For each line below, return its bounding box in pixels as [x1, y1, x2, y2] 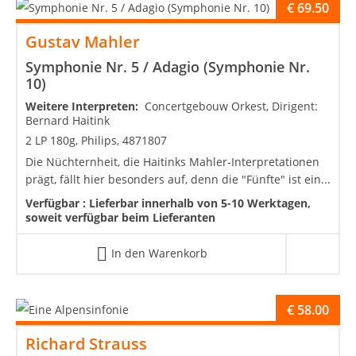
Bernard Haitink [25, 112, 110, 128]
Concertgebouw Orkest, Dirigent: [145, 98, 318, 114]
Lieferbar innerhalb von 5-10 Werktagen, [89, 195, 311, 211]
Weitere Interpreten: [25, 98, 145, 114]
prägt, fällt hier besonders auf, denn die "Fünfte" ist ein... [25, 171, 331, 187]
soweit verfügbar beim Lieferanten [25, 209, 215, 225]
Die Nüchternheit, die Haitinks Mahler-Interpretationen [25, 153, 319, 169]
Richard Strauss [25, 332, 147, 354]
